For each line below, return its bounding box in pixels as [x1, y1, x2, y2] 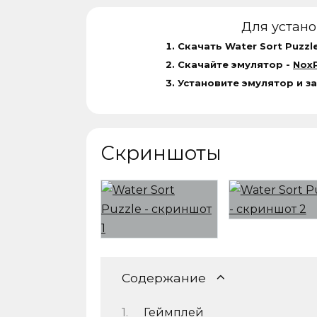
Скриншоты [100, 141, 221, 165]
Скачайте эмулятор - [178, 58, 293, 70]
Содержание [122, 270, 206, 285]
